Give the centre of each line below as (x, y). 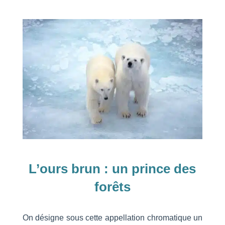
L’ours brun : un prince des (113, 169)
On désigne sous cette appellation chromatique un (113, 218)
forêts (112, 187)
